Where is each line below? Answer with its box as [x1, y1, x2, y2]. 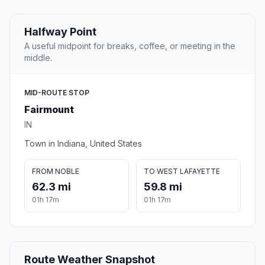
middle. [24, 53, 52, 63]
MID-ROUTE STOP [24, 88, 89, 98]
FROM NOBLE [32, 167, 79, 176]
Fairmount [24, 104, 74, 116]
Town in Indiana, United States [24, 138, 142, 149]
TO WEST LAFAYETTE [144, 167, 220, 176]
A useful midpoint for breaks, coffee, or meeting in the [24, 41, 235, 51]
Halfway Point [24, 25, 96, 38]
